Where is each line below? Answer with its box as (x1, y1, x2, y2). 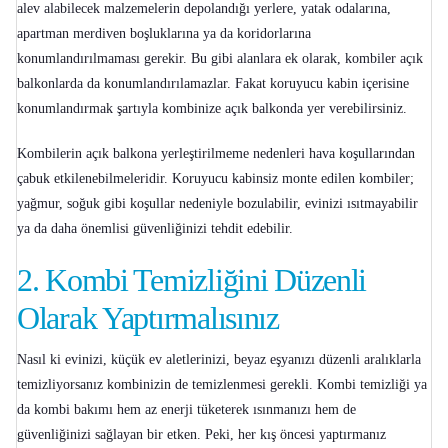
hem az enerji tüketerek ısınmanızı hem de (113, 402, 356, 418)
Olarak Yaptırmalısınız (17, 300, 279, 337)
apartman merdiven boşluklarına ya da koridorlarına (17, 26, 311, 42)
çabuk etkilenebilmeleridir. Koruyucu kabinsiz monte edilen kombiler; (17, 171, 414, 187)
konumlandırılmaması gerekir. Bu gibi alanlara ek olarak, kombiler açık (17, 51, 423, 67)
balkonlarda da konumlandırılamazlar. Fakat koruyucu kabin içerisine (17, 76, 409, 92)
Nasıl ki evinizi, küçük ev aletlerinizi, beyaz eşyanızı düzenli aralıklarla (17, 352, 421, 368)
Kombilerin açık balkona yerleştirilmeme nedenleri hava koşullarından (17, 146, 415, 162)
